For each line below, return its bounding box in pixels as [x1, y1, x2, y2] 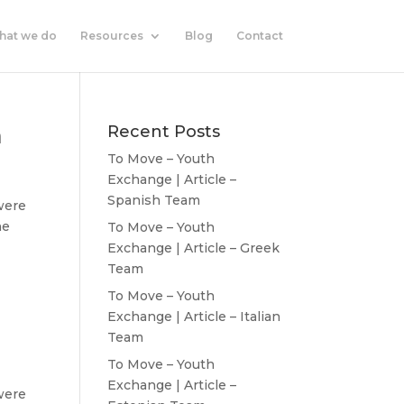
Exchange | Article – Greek [107, 240, 280, 256]
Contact [235, 29, 283, 42]
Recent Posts [107, 122, 221, 142]
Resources [79, 29, 143, 42]
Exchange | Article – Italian [107, 308, 281, 325]
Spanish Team [107, 192, 201, 208]
